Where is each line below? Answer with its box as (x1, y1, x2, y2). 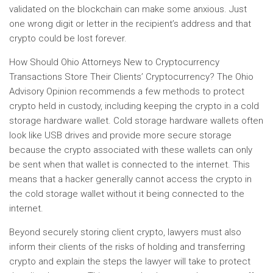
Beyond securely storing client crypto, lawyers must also (9, 227, 241, 238)
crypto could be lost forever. (9, 33, 127, 44)
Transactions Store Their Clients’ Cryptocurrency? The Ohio (9, 71, 253, 82)
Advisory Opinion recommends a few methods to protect (9, 86, 244, 97)
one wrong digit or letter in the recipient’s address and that (9, 18, 251, 29)
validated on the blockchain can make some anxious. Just (9, 4, 247, 15)
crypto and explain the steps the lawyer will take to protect (9, 256, 250, 267)
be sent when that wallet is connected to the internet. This (9, 159, 250, 170)
